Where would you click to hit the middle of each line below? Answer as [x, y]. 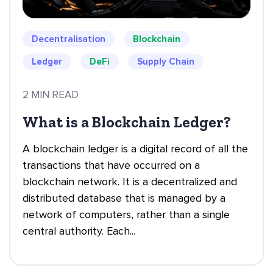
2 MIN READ [51, 95]
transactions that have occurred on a [111, 165]
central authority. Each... [79, 231]
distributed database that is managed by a [124, 198]
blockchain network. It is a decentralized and [130, 182]
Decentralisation [69, 39]
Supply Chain [166, 62]
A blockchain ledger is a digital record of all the [135, 149]
